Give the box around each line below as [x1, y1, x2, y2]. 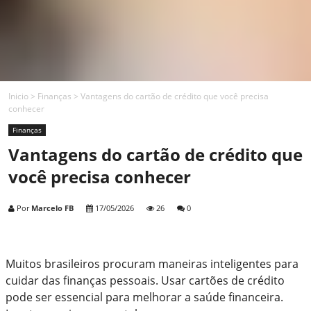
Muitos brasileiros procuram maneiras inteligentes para [6, 256, 299, 271]
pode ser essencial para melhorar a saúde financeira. [6, 289, 283, 305]
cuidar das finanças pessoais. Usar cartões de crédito [6, 273, 285, 288]
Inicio [8, 90, 28, 102]
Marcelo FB [31, 203, 74, 213]
